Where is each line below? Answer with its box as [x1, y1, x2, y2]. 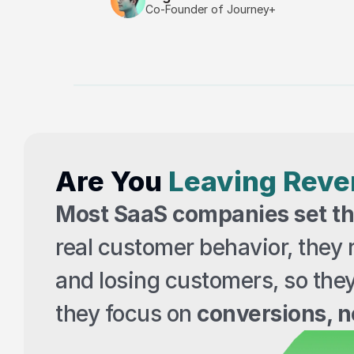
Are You [55, 164, 168, 198]
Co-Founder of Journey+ [145, 2, 276, 16]
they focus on [55, 300, 197, 327]
